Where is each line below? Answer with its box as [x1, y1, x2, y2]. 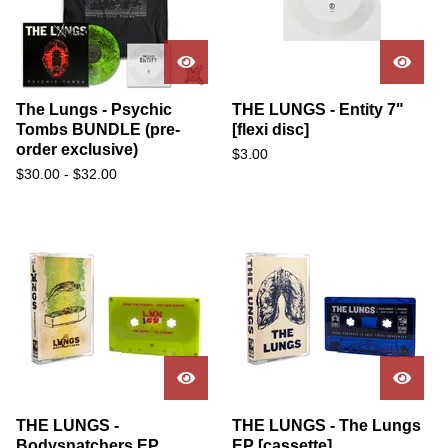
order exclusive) [16, 141, 138, 158]
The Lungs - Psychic [16, 101, 172, 118]
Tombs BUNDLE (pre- [16, 121, 180, 138]
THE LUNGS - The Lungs [232, 417, 421, 434]
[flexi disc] [232, 121, 309, 138]
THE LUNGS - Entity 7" [232, 101, 404, 118]
